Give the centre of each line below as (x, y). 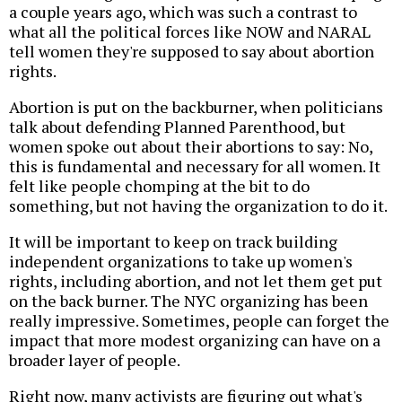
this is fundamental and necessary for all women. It (195, 166)
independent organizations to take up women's (181, 262)
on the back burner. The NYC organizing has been (188, 301)
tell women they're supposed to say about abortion (192, 52)
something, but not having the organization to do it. (198, 206)
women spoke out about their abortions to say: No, (191, 147)
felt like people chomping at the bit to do (159, 186)
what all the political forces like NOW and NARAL (190, 32)
